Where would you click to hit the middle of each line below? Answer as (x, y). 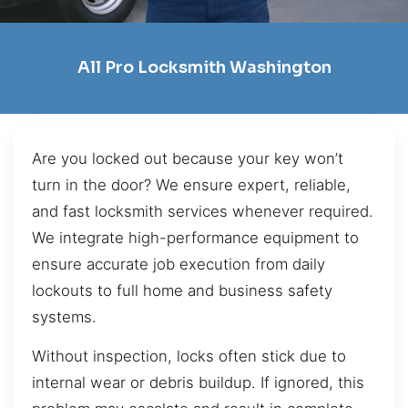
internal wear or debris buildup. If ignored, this (198, 383)
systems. (64, 316)
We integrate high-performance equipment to (195, 237)
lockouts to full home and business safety (182, 290)
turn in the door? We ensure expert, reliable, (191, 184)
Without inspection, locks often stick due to (189, 357)
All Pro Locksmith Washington (204, 68)
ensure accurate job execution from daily (178, 264)
